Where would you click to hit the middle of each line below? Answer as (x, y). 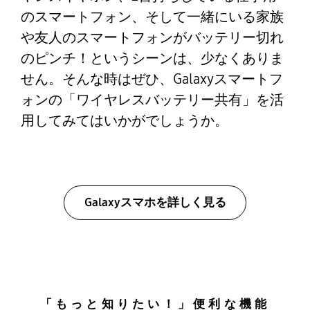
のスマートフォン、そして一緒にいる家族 (152, 16)
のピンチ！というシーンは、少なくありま (152, 58)
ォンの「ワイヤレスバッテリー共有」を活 (152, 99)
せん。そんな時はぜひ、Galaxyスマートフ (152, 79)
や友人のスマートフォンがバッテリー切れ (152, 37)
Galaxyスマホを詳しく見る (155, 202)
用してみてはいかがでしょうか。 (124, 120)
